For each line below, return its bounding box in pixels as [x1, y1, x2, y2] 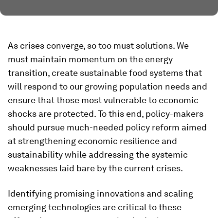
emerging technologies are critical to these [8, 202, 182, 212]
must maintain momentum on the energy [8, 54, 173, 64]
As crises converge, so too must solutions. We [8, 40, 189, 51]
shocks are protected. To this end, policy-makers [8, 109, 203, 119]
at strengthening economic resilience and [8, 136, 177, 146]
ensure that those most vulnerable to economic [8, 95, 199, 105]
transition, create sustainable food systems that [8, 68, 202, 78]
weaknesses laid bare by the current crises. [8, 163, 183, 173]
